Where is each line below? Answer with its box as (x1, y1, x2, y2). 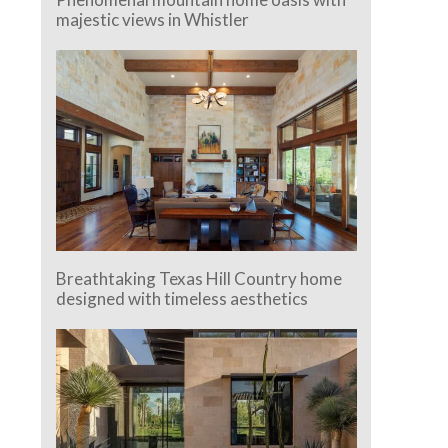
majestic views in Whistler (56, 9, 250, 31)
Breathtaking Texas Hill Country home (56, 267, 343, 289)
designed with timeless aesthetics (56, 287, 309, 309)
